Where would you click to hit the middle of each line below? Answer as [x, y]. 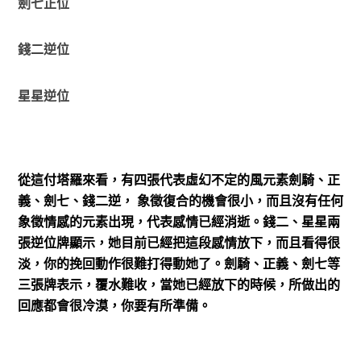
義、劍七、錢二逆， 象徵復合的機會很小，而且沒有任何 [180, 201]
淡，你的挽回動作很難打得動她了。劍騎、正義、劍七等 [178, 264]
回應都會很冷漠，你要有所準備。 [114, 306]
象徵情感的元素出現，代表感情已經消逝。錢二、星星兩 [178, 222]
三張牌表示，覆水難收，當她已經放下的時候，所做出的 [178, 285]
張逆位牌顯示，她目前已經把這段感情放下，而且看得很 [178, 243]
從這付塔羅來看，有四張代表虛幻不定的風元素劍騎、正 [178, 180]
